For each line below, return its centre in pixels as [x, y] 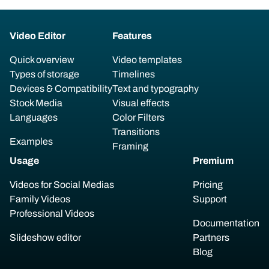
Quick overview [42, 60]
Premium [213, 161]
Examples [31, 141]
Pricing [208, 185]
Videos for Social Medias [62, 185]
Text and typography [156, 89]
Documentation [226, 223]
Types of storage [44, 74]
